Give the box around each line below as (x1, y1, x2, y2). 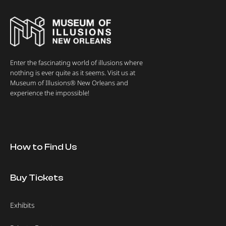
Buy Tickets (10, 173, 64, 184)
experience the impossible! (10, 88, 89, 98)
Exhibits (10, 200, 35, 210)
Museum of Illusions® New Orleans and (10, 78, 128, 88)
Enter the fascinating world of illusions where (10, 58, 143, 68)
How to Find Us (10, 142, 77, 153)
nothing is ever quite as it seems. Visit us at (10, 68, 135, 78)
